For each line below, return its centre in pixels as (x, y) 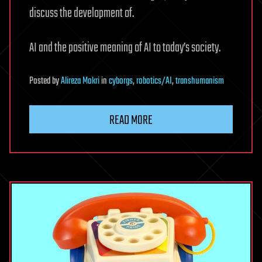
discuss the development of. (82, 14)
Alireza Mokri (80, 82)
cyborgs (121, 82)
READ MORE (131, 121)
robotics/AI (154, 82)
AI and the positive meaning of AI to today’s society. (125, 48)
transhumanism (200, 82)
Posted (41, 82)
